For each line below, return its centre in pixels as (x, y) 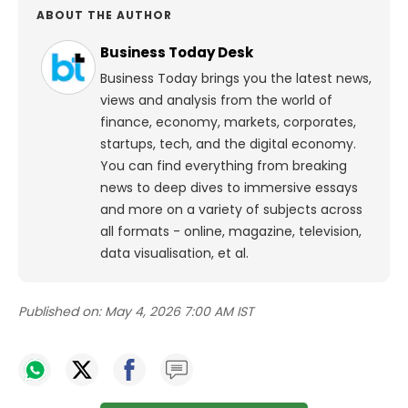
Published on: (60, 312)
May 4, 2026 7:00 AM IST (179, 312)
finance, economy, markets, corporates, (228, 122)
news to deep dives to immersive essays (229, 188)
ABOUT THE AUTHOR (104, 15)
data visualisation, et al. (174, 254)
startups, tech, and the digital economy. (228, 144)
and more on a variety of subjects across (231, 210)
